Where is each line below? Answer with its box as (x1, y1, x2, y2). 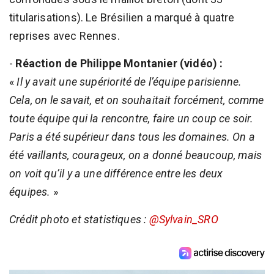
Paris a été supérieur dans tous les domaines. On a (9, 130, 255, 143)
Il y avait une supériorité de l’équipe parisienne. (17, 75, 242, 88)
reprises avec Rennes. (9, 29, 120, 42)
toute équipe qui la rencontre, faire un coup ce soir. (9, 111, 254, 125)
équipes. (9, 185, 51, 198)
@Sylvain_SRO (149, 212, 218, 226)
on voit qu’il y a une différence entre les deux (9, 166, 223, 180)
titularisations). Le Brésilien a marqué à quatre (9, 10, 235, 24)
